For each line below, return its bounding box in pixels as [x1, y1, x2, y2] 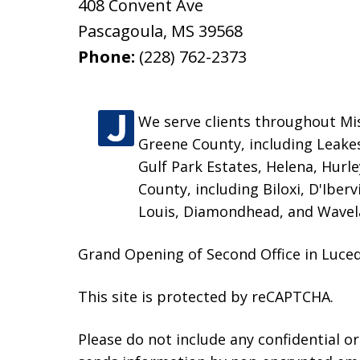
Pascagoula [78, 20, 163, 43]
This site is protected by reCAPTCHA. [78, 287, 333, 307]
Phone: [78, 46, 139, 68]
